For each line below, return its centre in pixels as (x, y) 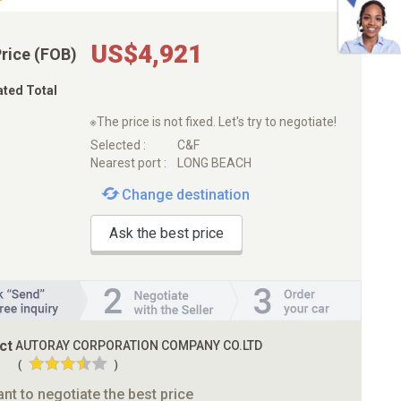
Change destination (185, 194)
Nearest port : (128, 162)
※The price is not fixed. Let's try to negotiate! (213, 122)
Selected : (118, 145)
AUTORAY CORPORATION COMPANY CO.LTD (139, 345)
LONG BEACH (215, 162)
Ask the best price (166, 233)
